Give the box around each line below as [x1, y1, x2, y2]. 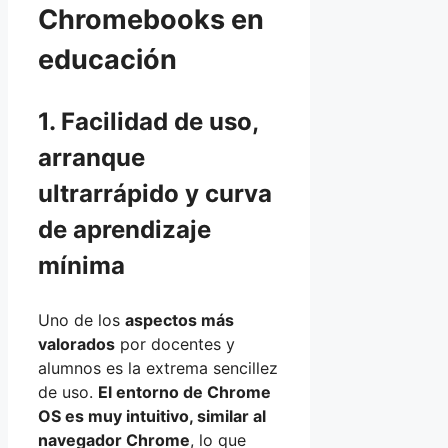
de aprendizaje [38, 214, 211, 244]
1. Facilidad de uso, [38, 106, 258, 136]
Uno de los [38, 309, 125, 330]
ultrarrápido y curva [38, 178, 272, 208]
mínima [38, 250, 125, 280]
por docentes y [115, 333, 235, 354]
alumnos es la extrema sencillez [38, 357, 278, 378]
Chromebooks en [38, 2, 264, 36]
